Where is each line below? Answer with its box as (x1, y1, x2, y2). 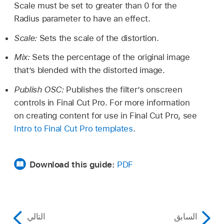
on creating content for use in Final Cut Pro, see (14, 110, 197, 121)
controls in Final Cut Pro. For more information (14, 97, 190, 108)
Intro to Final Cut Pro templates (14, 123, 133, 134)
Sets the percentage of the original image (29, 52, 190, 62)
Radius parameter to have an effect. (14, 13, 150, 23)
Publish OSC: (14, 84, 64, 95)
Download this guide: (29, 159, 115, 169)
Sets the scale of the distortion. (36, 32, 159, 43)
